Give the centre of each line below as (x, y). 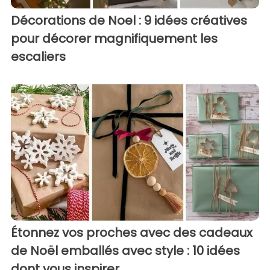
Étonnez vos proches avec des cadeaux (132, 232)
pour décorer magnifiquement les (114, 39)
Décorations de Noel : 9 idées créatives (129, 21)
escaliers (38, 57)
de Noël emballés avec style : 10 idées (125, 250)
